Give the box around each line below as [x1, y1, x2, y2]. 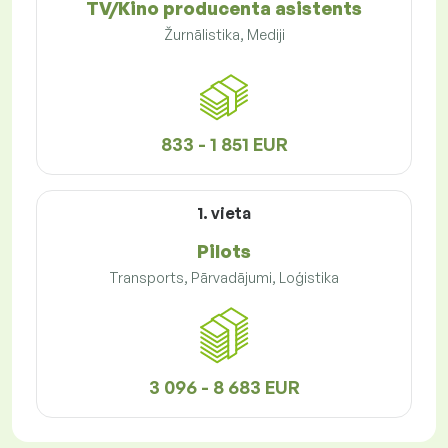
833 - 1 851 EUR [160, 133, 288, 156]
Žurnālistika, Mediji [163, 26, 285, 44]
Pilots [197, 240, 251, 263]
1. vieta [197, 203, 251, 224]
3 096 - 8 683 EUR [148, 376, 300, 399]
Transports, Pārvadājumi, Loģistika [109, 269, 339, 287]
